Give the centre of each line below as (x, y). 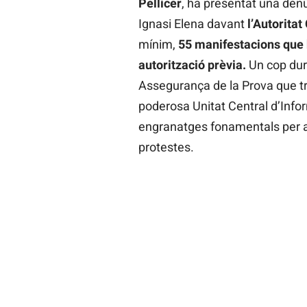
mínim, (158, 44)
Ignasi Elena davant (193, 23)
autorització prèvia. (193, 64)
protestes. (166, 147)
